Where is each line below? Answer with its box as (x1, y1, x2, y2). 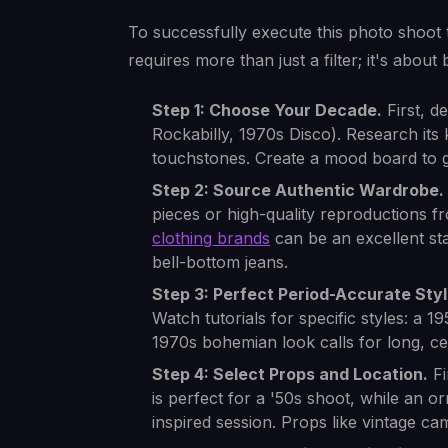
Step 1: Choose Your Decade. (152, 100, 382, 121)
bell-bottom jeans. (152, 252, 288, 273)
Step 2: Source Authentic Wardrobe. (152, 180, 444, 201)
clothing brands (152, 228, 270, 249)
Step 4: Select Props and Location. (152, 364, 428, 385)
